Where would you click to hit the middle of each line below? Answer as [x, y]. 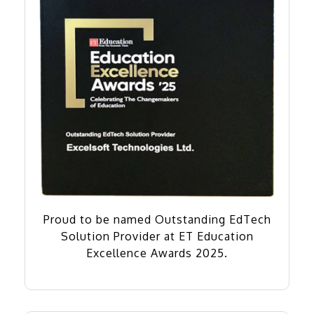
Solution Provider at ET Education [157, 236]
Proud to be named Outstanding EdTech [157, 219]
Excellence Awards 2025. [157, 253]
